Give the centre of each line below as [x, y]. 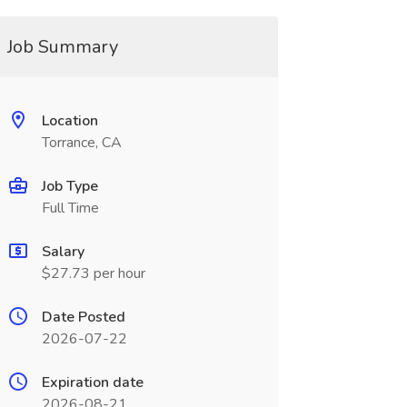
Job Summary [62, 47]
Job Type [69, 186]
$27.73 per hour [93, 273]
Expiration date [92, 382]
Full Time [70, 208]
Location [69, 121]
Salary [63, 252]
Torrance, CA [81, 143]
